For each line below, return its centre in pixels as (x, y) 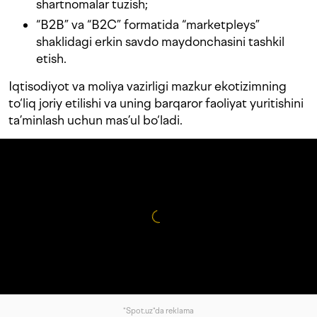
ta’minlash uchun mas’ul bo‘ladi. (96, 120)
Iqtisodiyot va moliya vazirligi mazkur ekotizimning (148, 86)
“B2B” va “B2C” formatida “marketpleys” (148, 25)
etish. (51, 59)
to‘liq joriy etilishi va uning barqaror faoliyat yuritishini (156, 103)
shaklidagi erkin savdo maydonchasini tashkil (160, 42)
